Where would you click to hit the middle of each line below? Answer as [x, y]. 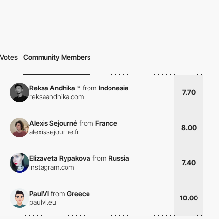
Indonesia [114, 88]
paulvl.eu [43, 202]
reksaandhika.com [57, 96]
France [106, 123]
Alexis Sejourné [53, 123]
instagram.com [52, 167]
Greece [78, 193]
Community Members [57, 57]
